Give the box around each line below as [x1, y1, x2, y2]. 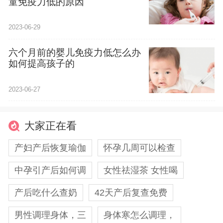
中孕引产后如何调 [14, 165, 86, 176]
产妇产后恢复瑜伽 [14, 143, 86, 153]
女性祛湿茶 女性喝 [103, 165, 178, 176]
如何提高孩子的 [8, 58, 75, 69]
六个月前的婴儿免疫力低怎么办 [8, 47, 141, 58]
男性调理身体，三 [14, 210, 86, 221]
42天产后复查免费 [94, 188, 167, 198]
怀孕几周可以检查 [103, 143, 175, 153]
